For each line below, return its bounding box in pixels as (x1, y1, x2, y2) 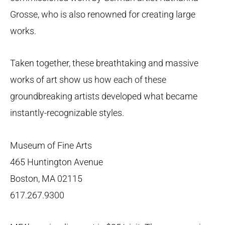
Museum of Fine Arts (10, 140, 92, 151)
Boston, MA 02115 (10, 173, 82, 184)
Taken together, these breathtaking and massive (10, 58, 198, 69)
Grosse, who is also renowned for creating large (10, 9, 195, 20)
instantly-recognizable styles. (10, 107, 124, 119)
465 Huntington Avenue (10, 156, 103, 167)
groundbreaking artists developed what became (10, 91, 197, 102)
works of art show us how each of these (10, 74, 166, 85)
